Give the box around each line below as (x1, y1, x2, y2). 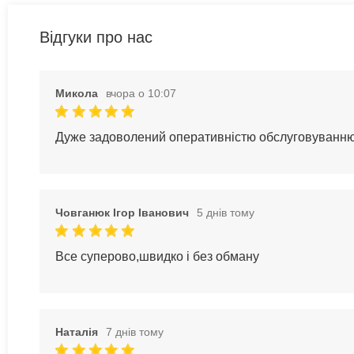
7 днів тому (106, 325, 164, 338)
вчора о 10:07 (106, 86, 176, 100)
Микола (55, 86, 98, 100)
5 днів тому (197, 205, 254, 219)
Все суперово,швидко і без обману (55, 249, 259, 263)
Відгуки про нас (40, 28, 153, 46)
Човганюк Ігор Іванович (55, 205, 189, 219)
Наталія (55, 325, 98, 338)
